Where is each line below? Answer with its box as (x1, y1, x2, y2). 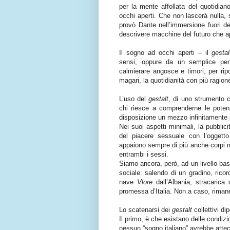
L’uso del (119, 95, 149, 103)
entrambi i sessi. (119, 150, 168, 159)
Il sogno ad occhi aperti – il (119, 49, 212, 57)
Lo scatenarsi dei (119, 206, 172, 214)
